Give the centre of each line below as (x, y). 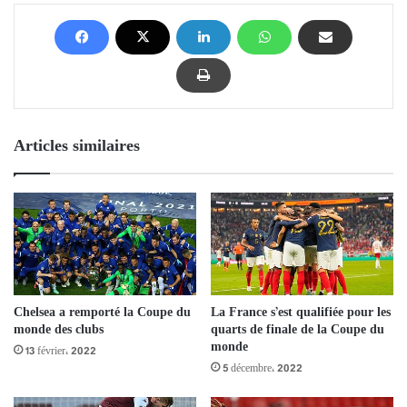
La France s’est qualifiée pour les (301, 313)
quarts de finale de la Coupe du (298, 331)
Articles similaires (77, 147)
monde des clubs (59, 330)
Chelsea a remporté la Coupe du (102, 313)
